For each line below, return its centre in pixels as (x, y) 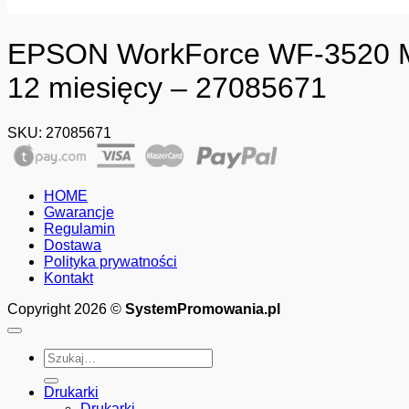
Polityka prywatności (110, 261)
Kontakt (68, 278)
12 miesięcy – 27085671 (167, 88)
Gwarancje (79, 212)
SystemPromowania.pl (203, 309)
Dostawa (73, 245)
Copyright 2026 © (66, 309)
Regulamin (79, 228)
